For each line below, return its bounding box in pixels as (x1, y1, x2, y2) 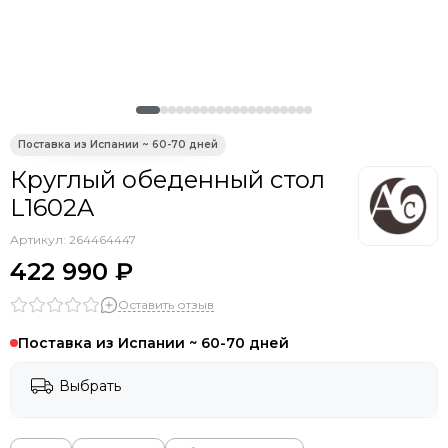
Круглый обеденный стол (10, 165, 325, 194)
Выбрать (59, 377, 121, 395)
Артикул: (10, 232, 69, 247)
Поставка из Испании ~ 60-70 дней (18, 334, 289, 352)
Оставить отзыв (118, 296, 214, 312)
